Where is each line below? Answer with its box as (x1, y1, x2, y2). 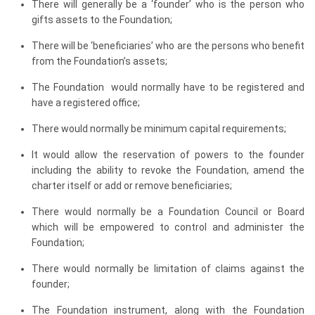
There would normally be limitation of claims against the (32, 263, 304, 274)
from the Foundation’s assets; (32, 56, 167, 67)
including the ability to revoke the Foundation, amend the (32, 165, 304, 176)
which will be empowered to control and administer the (32, 221, 304, 233)
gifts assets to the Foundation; (32, 14, 172, 25)
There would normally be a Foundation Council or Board (32, 206, 304, 217)
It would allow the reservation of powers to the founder (32, 149, 304, 160)
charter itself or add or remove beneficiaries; (32, 180, 232, 191)
